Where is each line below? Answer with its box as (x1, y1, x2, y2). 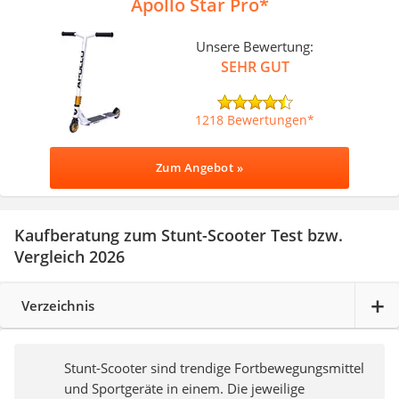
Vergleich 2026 (14, 246, 125, 268)
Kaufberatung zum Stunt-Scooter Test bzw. (14, 224, 343, 247)
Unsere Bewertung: (196, 37, 314, 55)
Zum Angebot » (155, 159, 244, 176)
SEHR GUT (220, 56, 289, 77)
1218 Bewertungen (195, 110, 308, 128)
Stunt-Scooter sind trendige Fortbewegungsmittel (64, 359, 364, 378)
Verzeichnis (21, 296, 94, 314)
